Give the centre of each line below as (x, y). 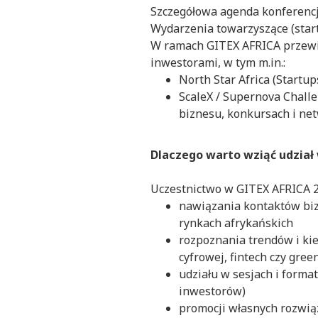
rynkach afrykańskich (236, 223)
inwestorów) (212, 291)
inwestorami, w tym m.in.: (218, 63)
